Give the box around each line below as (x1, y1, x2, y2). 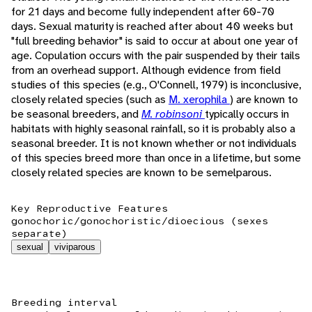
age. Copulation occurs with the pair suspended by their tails (11, 47, 300, 63)
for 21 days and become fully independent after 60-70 (11, 3, 274, 19)
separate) (11, 226, 68, 240)
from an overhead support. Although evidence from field (11, 62, 281, 77)
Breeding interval (11, 295, 118, 309)
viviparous (54, 241, 95, 252)
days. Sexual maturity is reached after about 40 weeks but (11, 18, 293, 33)
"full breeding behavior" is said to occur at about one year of (11, 33, 298, 48)
